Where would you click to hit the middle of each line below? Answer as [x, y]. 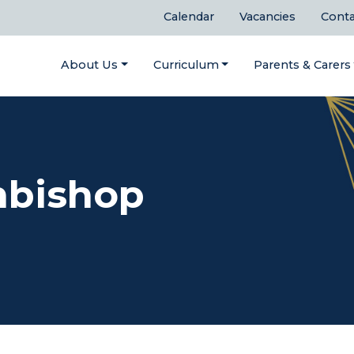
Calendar [189, 17]
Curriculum [186, 65]
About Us [90, 65]
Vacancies [267, 17]
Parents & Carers [302, 65]
